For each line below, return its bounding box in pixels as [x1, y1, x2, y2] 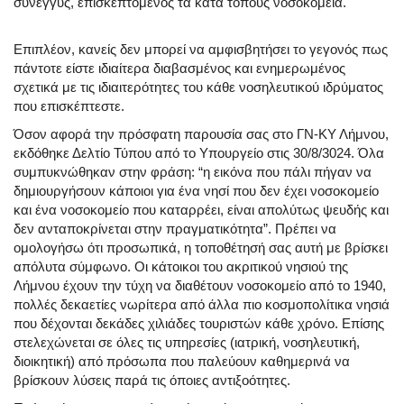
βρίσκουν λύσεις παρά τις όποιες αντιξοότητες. [14, 372, 290, 389]
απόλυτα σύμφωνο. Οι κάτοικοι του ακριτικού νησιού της [14, 259, 348, 275]
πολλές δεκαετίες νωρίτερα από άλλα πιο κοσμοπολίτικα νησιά [14, 297, 390, 313]
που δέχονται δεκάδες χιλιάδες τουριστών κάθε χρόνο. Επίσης [14, 316, 384, 332]
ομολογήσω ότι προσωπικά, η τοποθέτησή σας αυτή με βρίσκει [14, 240, 388, 256]
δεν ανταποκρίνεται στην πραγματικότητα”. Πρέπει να [14, 221, 336, 237]
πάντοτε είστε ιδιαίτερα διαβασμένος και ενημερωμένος [14, 60, 345, 77]
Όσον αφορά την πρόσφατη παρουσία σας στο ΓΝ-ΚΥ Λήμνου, [14, 126, 389, 142]
